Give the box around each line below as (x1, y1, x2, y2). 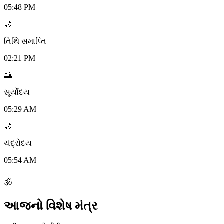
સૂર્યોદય (4, 88, 30, 97)
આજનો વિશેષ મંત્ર (4, 199, 97, 213)
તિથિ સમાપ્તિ (4, 37, 46, 46)
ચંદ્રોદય (4, 139, 32, 148)
